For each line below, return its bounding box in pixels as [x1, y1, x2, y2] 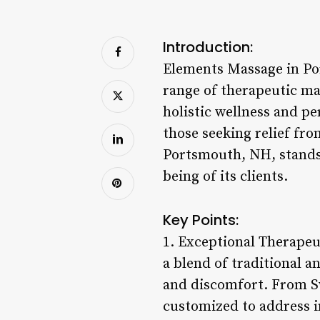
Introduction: [163, 36, 253, 57]
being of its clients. [163, 167, 288, 186]
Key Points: [163, 209, 239, 230]
